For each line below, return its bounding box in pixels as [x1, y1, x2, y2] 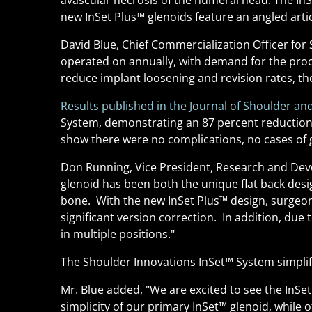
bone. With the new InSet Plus [61, 193, 219, 208]
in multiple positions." [61, 226, 175, 242]
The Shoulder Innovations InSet [61, 254, 225, 270]
